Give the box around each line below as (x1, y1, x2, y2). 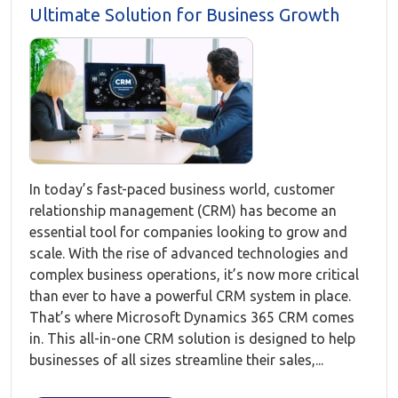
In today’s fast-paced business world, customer (29, 181, 335, 197)
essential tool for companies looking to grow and (29, 224, 347, 240)
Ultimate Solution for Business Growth (29, 4, 339, 25)
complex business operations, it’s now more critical (29, 267, 359, 283)
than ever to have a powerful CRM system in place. (29, 288, 351, 304)
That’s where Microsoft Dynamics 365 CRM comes (29, 309, 354, 325)
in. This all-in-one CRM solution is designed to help (29, 330, 355, 346)
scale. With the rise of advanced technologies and (29, 245, 348, 261)
